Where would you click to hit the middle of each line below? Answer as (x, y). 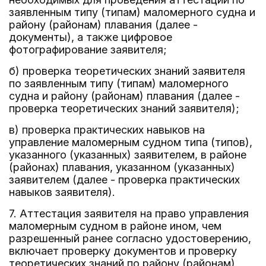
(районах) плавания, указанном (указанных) (122, 167)
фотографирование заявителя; (88, 50)
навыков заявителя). (62, 192)
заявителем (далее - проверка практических (124, 180)
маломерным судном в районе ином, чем (115, 226)
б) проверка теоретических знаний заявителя (127, 71)
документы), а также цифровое (91, 37)
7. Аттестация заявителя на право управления (129, 213)
